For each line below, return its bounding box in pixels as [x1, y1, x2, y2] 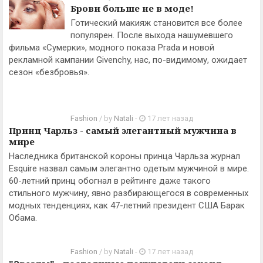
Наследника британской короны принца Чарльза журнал [9, 151, 240, 161]
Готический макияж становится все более [70, 18, 242, 28]
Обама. [9, 213, 37, 223]
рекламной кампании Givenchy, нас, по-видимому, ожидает [9, 55, 247, 65]
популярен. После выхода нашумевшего [70, 30, 233, 41]
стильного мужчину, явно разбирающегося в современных [9, 188, 248, 198]
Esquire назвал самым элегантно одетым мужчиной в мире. [9, 163, 249, 174]
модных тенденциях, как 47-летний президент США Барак [9, 200, 245, 211]
